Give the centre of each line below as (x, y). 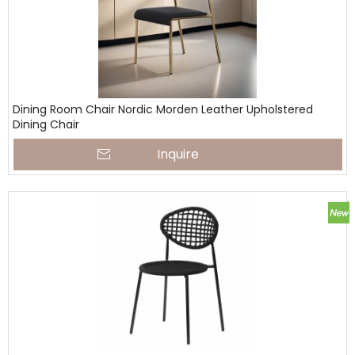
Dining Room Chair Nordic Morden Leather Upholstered (163, 109)
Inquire (178, 154)
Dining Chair (46, 124)
